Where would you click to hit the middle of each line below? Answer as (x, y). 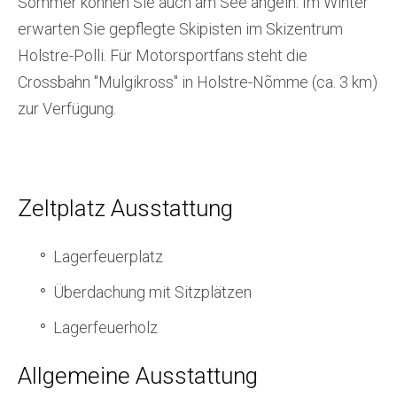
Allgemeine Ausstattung (138, 376)
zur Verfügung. (67, 109)
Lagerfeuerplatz (108, 256)
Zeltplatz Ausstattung (125, 209)
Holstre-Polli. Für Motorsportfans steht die (163, 55)
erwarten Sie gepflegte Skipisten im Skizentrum (180, 29)
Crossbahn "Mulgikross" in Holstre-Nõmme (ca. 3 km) (198, 82)
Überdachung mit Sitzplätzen (152, 292)
